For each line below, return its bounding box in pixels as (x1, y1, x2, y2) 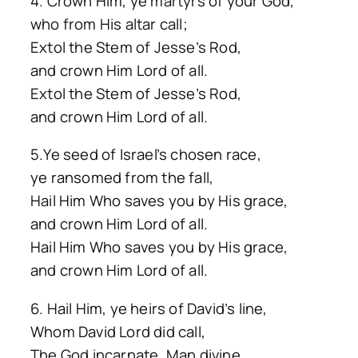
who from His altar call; (30, 13, 188, 34)
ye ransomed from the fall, (30, 167, 214, 189)
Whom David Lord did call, (30, 320, 205, 342)
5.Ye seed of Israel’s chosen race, (30, 144, 261, 165)
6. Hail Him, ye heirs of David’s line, (30, 297, 268, 319)
